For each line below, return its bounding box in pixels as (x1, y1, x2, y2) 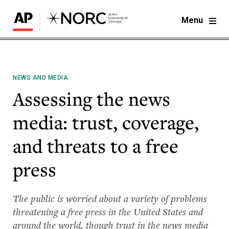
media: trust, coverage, (13, 110, 199, 135)
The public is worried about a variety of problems (13, 192, 207, 205)
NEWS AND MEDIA (13, 74, 68, 82)
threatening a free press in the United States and (13, 205, 203, 218)
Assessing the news (13, 86, 170, 112)
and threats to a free (13, 133, 178, 159)
